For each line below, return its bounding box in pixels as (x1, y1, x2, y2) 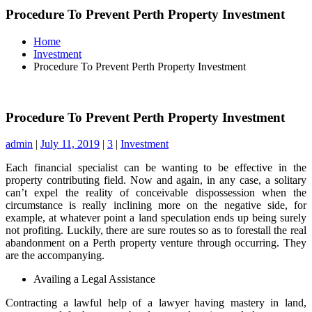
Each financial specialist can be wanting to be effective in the (6, 162, 306, 174)
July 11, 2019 (40, 138, 100, 150)
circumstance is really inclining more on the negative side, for (6, 199, 306, 212)
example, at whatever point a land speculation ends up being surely (6, 212, 306, 224)
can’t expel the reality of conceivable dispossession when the (6, 187, 306, 199)
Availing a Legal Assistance (33, 273, 155, 286)
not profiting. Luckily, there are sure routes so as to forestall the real (6, 224, 306, 237)
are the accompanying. (6, 249, 104, 262)
